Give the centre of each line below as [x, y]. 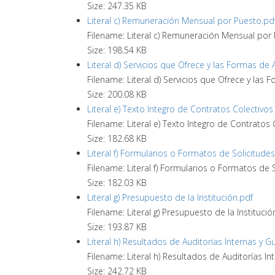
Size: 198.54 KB [117, 50]
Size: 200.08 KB [117, 94]
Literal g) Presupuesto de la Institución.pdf [170, 197]
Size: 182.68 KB [117, 138]
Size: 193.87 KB [117, 227]
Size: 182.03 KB [117, 183]
